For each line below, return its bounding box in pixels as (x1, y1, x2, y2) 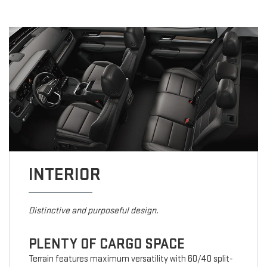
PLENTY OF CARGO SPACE (28, 235, 185, 253)
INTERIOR (28, 164, 101, 186)
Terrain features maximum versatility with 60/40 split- (28, 253, 233, 265)
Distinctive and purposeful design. (28, 205, 159, 217)
